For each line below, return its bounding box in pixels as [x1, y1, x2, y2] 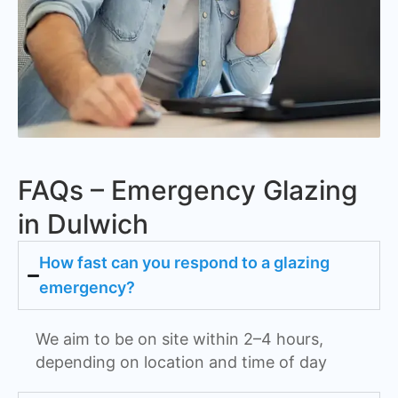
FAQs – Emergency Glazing [18, 174, 358, 207]
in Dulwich [18, 208, 148, 241]
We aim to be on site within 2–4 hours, [36, 330, 323, 349]
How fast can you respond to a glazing [39, 253, 330, 273]
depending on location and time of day [36, 353, 327, 372]
